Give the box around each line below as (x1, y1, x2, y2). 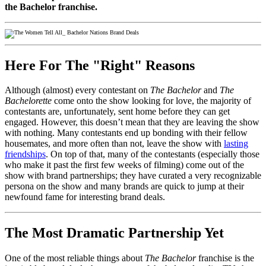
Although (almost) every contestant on (5, 85, 150, 96)
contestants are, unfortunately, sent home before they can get (5, 106, 230, 117)
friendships (5, 149, 46, 160)
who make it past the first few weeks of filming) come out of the (5, 160, 244, 170)
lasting (224, 138, 248, 149)
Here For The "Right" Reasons (5, 57, 195, 73)
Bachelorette (5, 96, 54, 106)
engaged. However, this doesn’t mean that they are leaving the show (5, 117, 259, 128)
